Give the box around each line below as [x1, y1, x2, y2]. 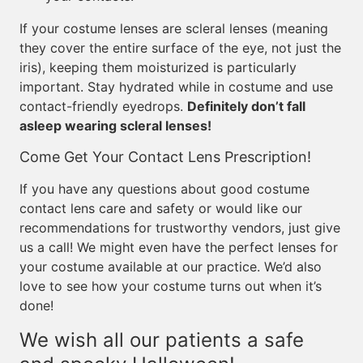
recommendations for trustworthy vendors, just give [19, 220, 340, 236]
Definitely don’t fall [187, 98, 305, 114]
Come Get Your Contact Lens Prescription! [19, 148, 311, 165]
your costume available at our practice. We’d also [19, 258, 322, 275]
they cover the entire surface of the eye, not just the [19, 40, 341, 56]
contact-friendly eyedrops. [19, 98, 187, 114]
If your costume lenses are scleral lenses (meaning [19, 20, 328, 36]
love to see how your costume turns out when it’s [19, 278, 322, 294]
